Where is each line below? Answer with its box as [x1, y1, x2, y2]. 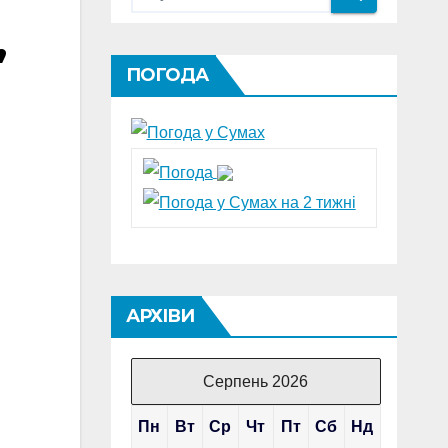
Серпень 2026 [203, 373, 308, 390]
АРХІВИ [125, 305, 195, 327]
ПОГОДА [125, 64, 209, 86]
